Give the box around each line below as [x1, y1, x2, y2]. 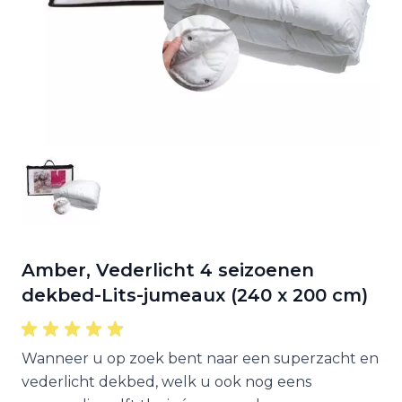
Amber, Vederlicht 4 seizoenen [22, 259, 314, 281]
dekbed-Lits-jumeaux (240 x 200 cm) [22, 284, 368, 306]
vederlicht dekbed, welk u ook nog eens [22, 373, 311, 390]
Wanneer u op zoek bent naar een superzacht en [22, 350, 379, 367]
